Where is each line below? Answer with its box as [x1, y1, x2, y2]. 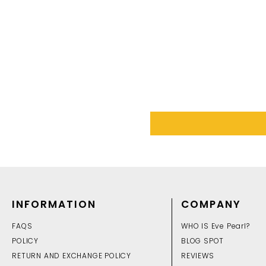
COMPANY [181, 197, 242, 211]
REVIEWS [181, 251, 214, 261]
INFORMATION [12, 197, 97, 211]
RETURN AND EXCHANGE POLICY [12, 251, 131, 261]
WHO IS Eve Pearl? [181, 221, 250, 231]
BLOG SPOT [181, 236, 224, 246]
